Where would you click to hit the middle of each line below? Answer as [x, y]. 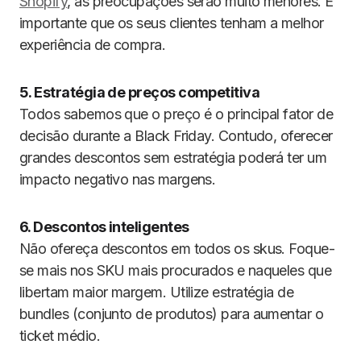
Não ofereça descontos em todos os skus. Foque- [177, 249]
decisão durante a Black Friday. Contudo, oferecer [176, 136]
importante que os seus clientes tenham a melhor [172, 23]
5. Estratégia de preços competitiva [140, 92]
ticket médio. [60, 336]
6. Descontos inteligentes [104, 227]
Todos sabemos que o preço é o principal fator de [176, 114]
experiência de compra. [93, 45]
